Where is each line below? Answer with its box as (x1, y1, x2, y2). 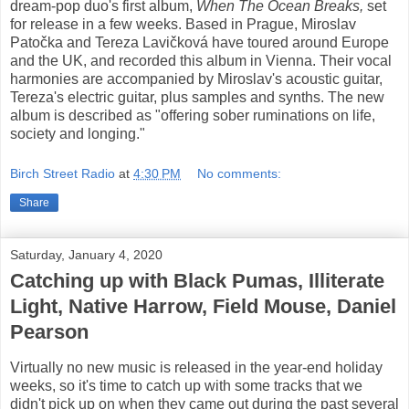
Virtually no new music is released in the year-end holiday (10, 359, 383, 375)
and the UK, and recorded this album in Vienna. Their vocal (10, 53, 392, 69)
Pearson (10, 320, 89, 343)
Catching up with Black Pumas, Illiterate (10, 268, 384, 292)
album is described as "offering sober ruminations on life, (10, 108, 375, 124)
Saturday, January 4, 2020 (10, 246, 163, 262)
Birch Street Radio (10, 165, 115, 181)
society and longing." (10, 126, 145, 142)
